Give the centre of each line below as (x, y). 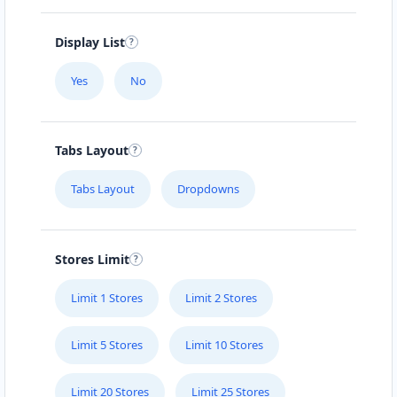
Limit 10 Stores (224, 344)
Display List (90, 42)
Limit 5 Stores (107, 344)
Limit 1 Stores (107, 297)
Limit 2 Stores (221, 297)
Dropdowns (208, 189)
